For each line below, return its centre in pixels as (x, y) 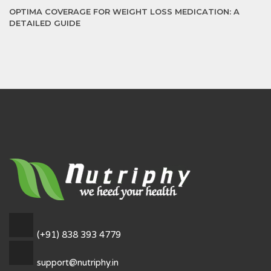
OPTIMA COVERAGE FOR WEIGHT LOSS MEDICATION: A (124, 11)
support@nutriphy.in (78, 262)
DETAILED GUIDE (45, 23)
